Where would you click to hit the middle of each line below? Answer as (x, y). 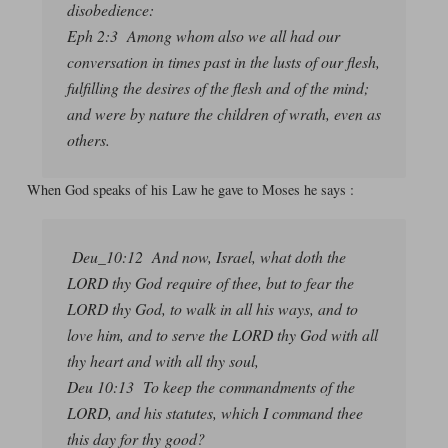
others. (88, 139)
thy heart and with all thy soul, (162, 361)
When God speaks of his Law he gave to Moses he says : (190, 189)
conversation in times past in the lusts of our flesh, (223, 61)
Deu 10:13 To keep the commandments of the (210, 387)
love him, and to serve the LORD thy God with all (222, 335)
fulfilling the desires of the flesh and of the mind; (217, 87)
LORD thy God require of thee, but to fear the (210, 283)
